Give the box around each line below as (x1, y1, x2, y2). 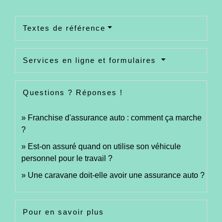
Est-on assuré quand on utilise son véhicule (28, 142, 181, 151)
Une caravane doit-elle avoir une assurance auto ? (28, 170, 205, 179)
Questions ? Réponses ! (23, 88, 123, 97)
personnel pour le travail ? (21, 154, 112, 163)
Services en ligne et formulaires (23, 55, 159, 64)
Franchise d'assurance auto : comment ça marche (28, 113, 202, 122)
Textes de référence (23, 23, 106, 32)
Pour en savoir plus (23, 207, 104, 216)
